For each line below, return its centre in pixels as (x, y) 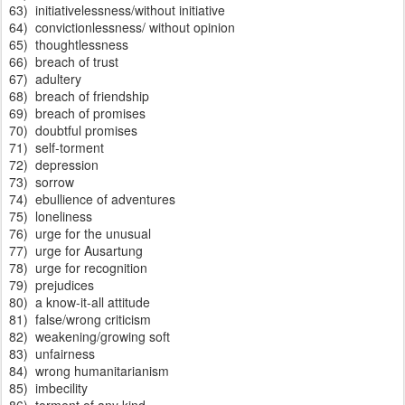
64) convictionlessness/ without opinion (122, 27)
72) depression (54, 165)
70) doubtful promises (73, 130)
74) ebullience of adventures (92, 199)
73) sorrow (42, 182)
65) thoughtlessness (69, 44)
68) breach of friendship (79, 96)
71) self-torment (57, 147)
